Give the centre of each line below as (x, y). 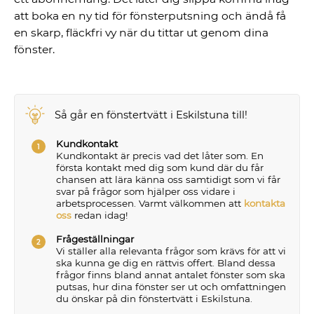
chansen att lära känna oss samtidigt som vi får (168, 180)
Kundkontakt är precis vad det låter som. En (159, 156)
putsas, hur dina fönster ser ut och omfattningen (171, 287)
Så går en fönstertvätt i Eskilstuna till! (151, 115)
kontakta (264, 204)
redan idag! (101, 216)
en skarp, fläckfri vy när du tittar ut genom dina (142, 32)
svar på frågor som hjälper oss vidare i (145, 192)
